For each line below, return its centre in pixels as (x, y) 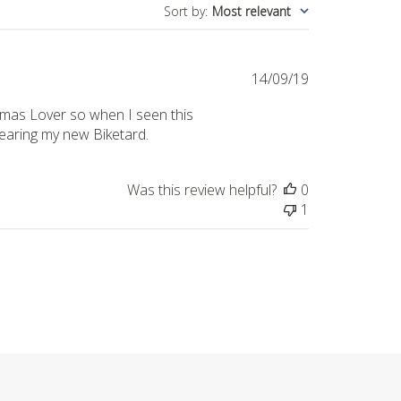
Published (338, 77)
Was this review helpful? (201, 189)
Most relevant (251, 11)
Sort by (184, 11)
